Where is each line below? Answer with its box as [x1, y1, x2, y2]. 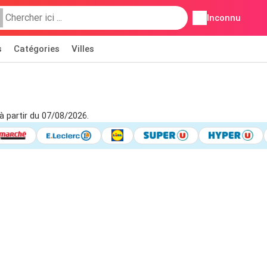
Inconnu [206, 13, 241, 23]
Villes [72, 44, 94, 54]
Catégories [14, 44, 60, 54]
